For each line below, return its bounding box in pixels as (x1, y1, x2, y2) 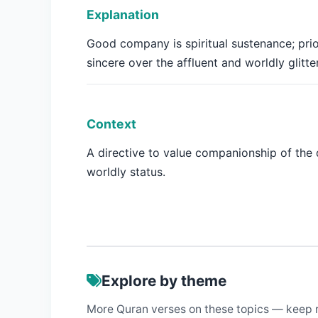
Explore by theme (102, 272, 226, 290)
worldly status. (87, 165, 165, 179)
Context (87, 116, 136, 131)
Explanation (87, 7, 159, 22)
